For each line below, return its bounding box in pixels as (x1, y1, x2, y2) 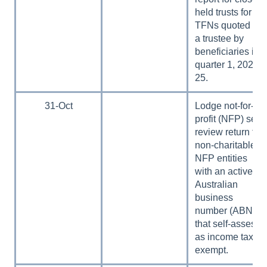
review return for (195, 126, 263, 137)
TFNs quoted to (195, 20, 261, 30)
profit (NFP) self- (195, 113, 265, 124)
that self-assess (195, 218, 261, 229)
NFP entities (195, 153, 248, 163)
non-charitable (195, 139, 256, 150)
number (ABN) (195, 205, 256, 216)
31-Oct (44, 100, 73, 111)
